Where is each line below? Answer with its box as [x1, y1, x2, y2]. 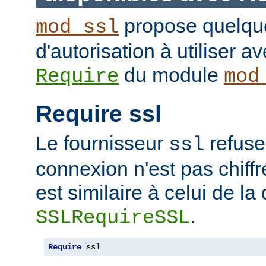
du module [119, 64, 224, 87]
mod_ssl [36, 16, 119, 39]
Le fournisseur [36, 131, 169, 154]
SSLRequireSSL [36, 206, 190, 229]
